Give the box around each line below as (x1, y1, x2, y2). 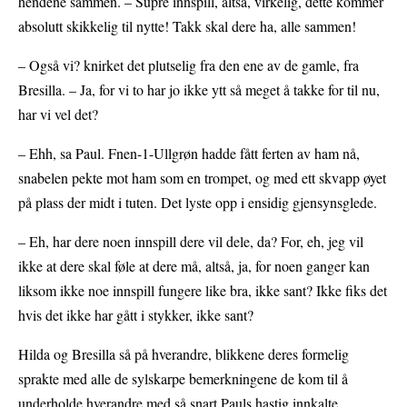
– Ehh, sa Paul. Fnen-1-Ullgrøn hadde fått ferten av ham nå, (18, 144, 360, 164)
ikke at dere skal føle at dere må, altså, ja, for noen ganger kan (18, 256, 370, 276)
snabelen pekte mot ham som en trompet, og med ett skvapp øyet (18, 168, 386, 188)
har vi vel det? (18, 104, 98, 124)
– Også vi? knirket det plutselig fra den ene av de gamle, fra (18, 55, 359, 75)
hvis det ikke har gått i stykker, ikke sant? (18, 305, 253, 325)
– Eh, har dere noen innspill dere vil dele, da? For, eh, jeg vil (18, 232, 363, 252)
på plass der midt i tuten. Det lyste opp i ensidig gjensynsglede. (18, 193, 377, 213)
